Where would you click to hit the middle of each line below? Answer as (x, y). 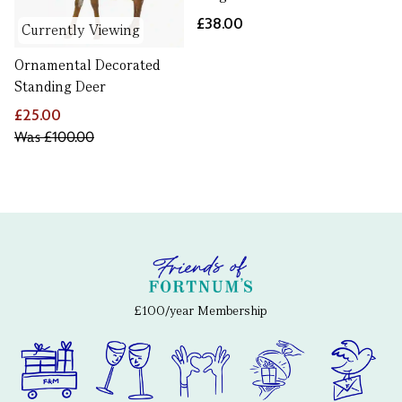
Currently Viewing (81, 31)
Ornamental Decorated (87, 66)
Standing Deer (60, 87)
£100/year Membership (201, 311)
